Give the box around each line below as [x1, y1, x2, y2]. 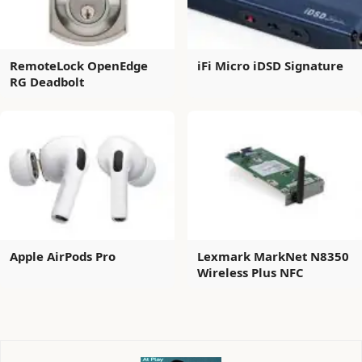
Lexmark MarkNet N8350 [197, 248, 349, 265]
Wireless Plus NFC [197, 264, 304, 281]
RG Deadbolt [10, 74, 84, 90]
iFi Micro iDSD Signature [197, 57, 343, 74]
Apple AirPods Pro [10, 248, 116, 265]
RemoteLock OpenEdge [10, 57, 148, 74]
